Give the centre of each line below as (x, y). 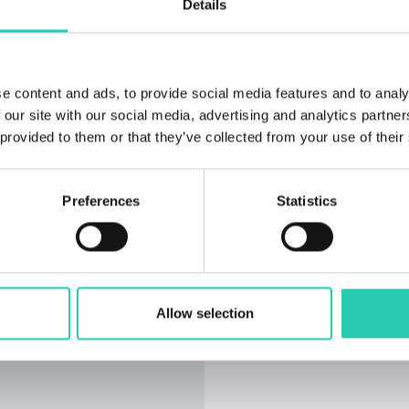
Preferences (101, 201)
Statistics (307, 201)
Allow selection (204, 313)
